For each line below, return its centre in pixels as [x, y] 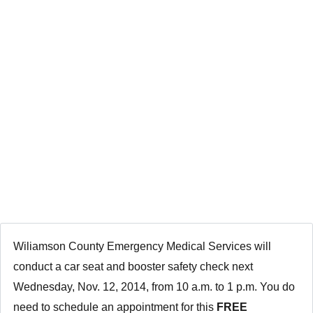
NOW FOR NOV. [156, 86]
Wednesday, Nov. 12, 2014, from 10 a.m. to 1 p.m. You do [154, 286]
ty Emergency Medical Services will [183, 246]
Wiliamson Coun [54, 246]
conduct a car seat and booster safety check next [133, 266]
